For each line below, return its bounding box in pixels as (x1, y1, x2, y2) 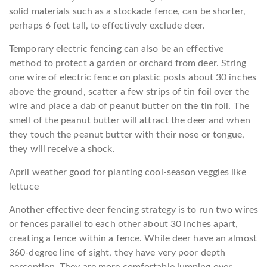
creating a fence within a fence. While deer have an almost (9, 233, 257, 243)
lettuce (9, 181, 39, 191)
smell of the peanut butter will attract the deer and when (9, 115, 250, 125)
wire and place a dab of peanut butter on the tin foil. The (9, 101, 249, 111)
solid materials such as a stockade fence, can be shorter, (9, 6, 246, 16)
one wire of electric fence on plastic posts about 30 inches (9, 72, 256, 82)
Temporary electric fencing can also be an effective (9, 44, 224, 54)
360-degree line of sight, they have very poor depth (9, 247, 226, 257)
